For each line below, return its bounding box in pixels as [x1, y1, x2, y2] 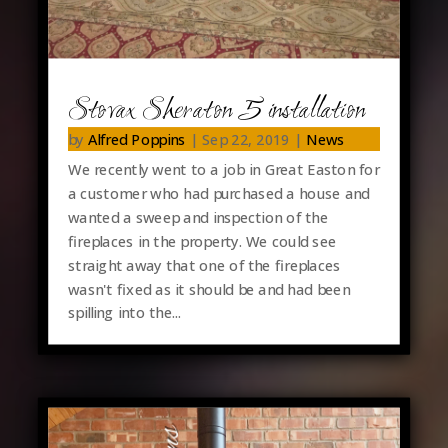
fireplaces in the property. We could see [67, 230, 337, 251]
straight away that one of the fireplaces [67, 254, 341, 275]
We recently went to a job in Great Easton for [67, 158, 379, 179]
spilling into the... [67, 302, 182, 323]
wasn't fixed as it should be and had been [67, 278, 350, 299]
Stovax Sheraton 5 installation [67, 90, 366, 131]
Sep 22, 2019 [201, 128, 290, 149]
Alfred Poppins [87, 128, 186, 149]
